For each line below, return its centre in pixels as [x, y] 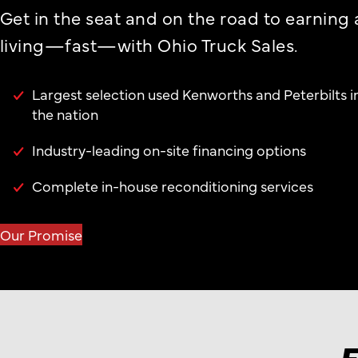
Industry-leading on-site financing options [169, 149]
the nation [66, 113]
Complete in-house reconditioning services [172, 185]
